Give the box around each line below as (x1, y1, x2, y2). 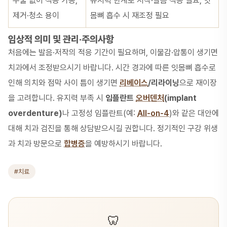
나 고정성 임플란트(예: (62, 108, 137, 118)
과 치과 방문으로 (8, 139, 64, 148)
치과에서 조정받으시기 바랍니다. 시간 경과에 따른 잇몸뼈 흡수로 (8, 63, 216, 72)
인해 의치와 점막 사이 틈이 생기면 (8, 78, 120, 88)
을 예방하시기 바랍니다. (85, 139, 162, 148)
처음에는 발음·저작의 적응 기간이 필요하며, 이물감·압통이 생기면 (8, 48, 218, 57)
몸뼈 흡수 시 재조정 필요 (90, 11, 169, 20)
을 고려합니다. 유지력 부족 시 (8, 93, 105, 103)
